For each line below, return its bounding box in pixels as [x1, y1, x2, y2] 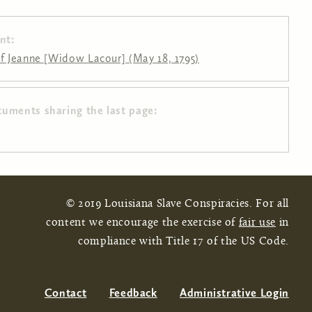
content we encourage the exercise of [46, 217, 239, 228]
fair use [238, 217, 276, 228]
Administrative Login [180, 286, 289, 299]
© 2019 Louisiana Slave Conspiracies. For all [65, 198, 289, 210]
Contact [44, 286, 87, 299]
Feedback [109, 286, 157, 299]
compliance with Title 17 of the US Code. [78, 235, 289, 247]
